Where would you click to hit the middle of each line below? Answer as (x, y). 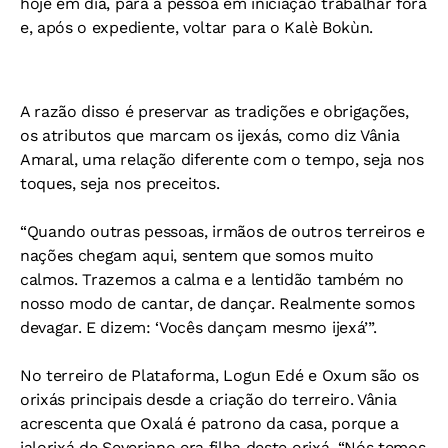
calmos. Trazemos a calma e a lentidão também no (212, 279)
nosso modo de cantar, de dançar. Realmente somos (217, 303)
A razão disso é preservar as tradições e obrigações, (214, 111)
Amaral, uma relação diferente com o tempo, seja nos (222, 159)
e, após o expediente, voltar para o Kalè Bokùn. (196, 27)
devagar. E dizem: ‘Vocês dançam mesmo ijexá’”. (198, 327)
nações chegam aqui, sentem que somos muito (197, 255)
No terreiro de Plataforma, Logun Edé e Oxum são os (219, 375)
